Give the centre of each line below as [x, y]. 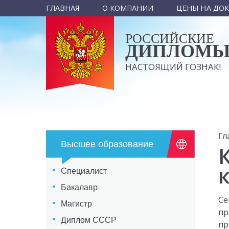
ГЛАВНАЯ [62, 8]
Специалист [84, 171]
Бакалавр [79, 187]
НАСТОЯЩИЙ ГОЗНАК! [173, 67]
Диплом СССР [88, 220]
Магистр [76, 203]
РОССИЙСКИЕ [169, 39]
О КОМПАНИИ [128, 8]
